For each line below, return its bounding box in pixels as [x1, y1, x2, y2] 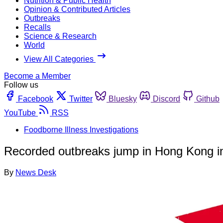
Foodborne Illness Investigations [24, 125, 138, 134]
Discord [153, 94, 180, 103]
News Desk [15, 168, 56, 177]
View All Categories [24, 54, 96, 63]
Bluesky [109, 94, 137, 103]
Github [196, 94, 220, 103]
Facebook [18, 94, 53, 103]
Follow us [4, 80, 38, 89]
